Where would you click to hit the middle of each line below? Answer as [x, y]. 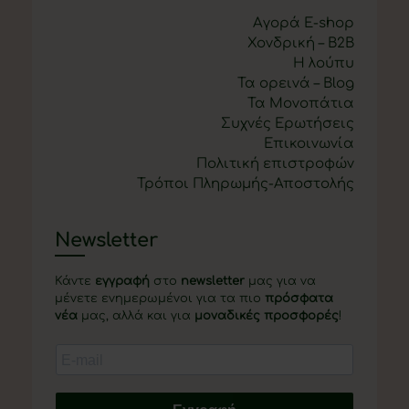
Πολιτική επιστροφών [275, 163]
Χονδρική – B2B [301, 43]
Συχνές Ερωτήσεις [288, 123]
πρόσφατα [299, 298]
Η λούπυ [324, 63]
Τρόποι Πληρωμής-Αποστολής [246, 184]
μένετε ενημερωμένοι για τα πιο [160, 298]
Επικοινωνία [309, 143]
